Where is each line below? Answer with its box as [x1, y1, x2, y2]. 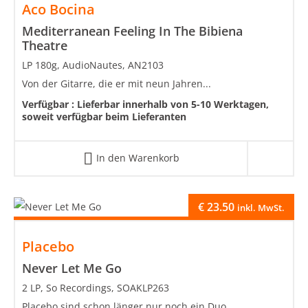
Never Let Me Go [22, 259, 122, 276]
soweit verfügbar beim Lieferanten [22, 109, 186, 123]
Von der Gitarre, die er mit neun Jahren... [22, 76, 211, 90]
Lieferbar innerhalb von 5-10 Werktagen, [77, 97, 269, 111]
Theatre [22, 36, 67, 54]
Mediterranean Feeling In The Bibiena [22, 22, 243, 39]
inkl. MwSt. [237, 201, 285, 214]
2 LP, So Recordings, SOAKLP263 [22, 280, 169, 294]
